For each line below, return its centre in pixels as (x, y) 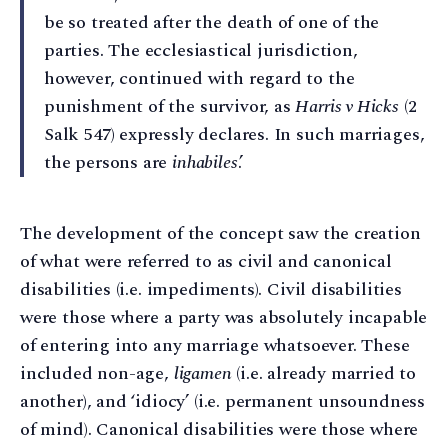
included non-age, (97, 373)
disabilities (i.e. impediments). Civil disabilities (211, 289)
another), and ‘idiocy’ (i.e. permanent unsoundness (223, 401)
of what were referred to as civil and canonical (206, 261)
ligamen (202, 373)
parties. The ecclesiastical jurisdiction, (201, 50)
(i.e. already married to (324, 373)
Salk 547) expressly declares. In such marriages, (234, 134)
